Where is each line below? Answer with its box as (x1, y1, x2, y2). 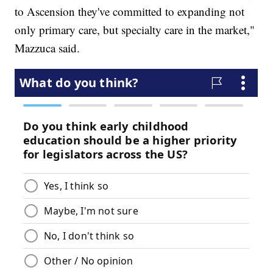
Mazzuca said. (15, 40, 80, 56)
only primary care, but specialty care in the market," (15, 22, 255, 38)
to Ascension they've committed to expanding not (15, 4, 245, 19)
